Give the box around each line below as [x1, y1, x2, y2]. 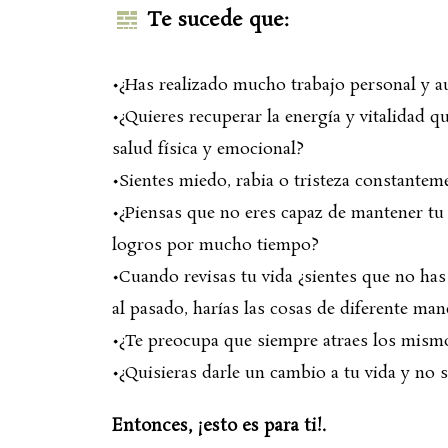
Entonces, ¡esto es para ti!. [112, 413, 326, 438]
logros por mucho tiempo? [112, 233, 319, 257]
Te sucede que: [147, 5, 289, 34]
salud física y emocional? [112, 137, 304, 161]
